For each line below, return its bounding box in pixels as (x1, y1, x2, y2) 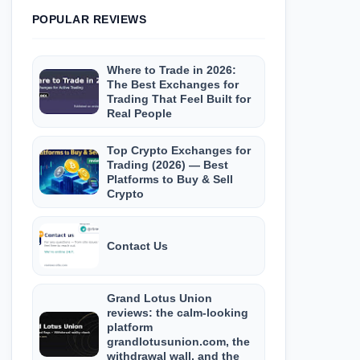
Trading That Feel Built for (106, 92, 251, 105)
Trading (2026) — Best (106, 158, 228, 171)
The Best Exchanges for (106, 78, 239, 91)
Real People (106, 107, 172, 120)
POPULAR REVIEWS (31, 13, 147, 26)
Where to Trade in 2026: (106, 63, 236, 76)
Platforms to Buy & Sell (106, 173, 233, 186)
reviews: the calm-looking (106, 306, 248, 319)
